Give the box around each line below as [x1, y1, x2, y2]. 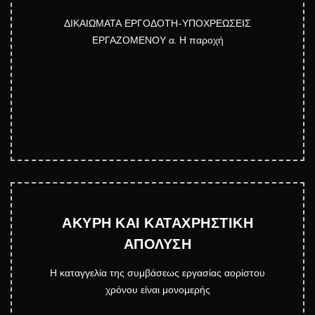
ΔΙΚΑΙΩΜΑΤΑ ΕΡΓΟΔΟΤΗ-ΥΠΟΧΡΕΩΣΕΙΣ [64, 17, 251, 30]
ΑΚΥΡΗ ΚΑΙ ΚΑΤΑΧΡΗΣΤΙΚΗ [62, 213, 253, 233]
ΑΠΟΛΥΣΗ [123, 234, 192, 254]
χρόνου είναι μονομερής [105, 283, 210, 296]
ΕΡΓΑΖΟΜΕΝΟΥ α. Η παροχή [91, 34, 224, 46]
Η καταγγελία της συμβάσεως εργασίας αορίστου [50, 266, 265, 279]
